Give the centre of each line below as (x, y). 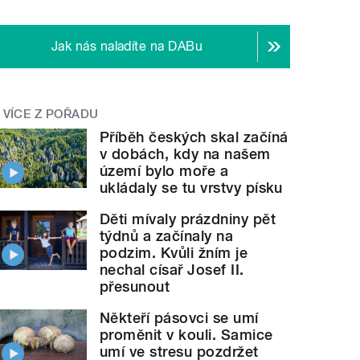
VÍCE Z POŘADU (51, 115)
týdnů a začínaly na (167, 235)
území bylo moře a (164, 170)
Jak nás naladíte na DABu (127, 47)
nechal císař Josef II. (172, 269)
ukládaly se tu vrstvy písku (191, 187)
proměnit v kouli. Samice (186, 334)
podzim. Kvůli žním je (174, 252)
